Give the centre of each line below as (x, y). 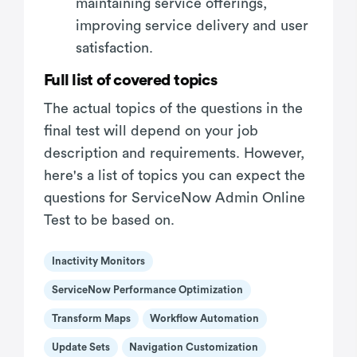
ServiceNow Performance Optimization (147, 290)
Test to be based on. (109, 220)
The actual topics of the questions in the (173, 108)
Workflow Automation (205, 319)
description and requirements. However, (174, 153)
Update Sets (80, 347)
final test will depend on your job (151, 130)
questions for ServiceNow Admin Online (175, 197)
